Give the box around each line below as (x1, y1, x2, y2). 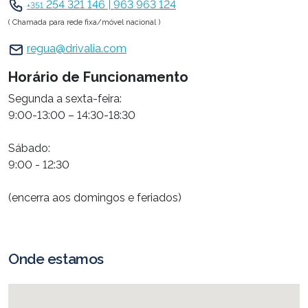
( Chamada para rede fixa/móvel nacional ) (8, 17, 160, 27)
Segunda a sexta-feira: (8, 91, 122, 105)
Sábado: (8, 141, 50, 155)
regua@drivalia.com (27, 42, 126, 56)
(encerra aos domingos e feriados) (8, 190, 181, 204)
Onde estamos (8, 250, 104, 267)
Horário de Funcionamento (8, 68, 188, 85)
